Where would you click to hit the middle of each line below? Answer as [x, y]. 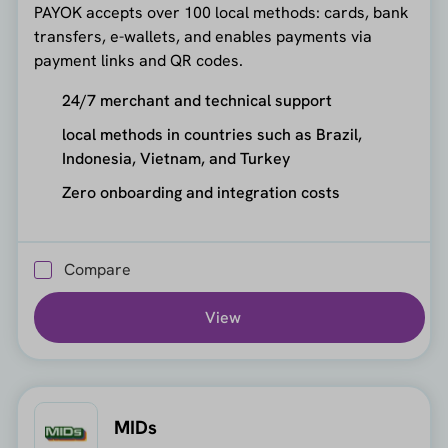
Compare [97, 270]
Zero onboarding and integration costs [200, 192]
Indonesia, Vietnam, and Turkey [175, 158]
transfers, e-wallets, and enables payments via [202, 36]
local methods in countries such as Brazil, [211, 134]
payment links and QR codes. [138, 60]
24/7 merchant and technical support [196, 100]
